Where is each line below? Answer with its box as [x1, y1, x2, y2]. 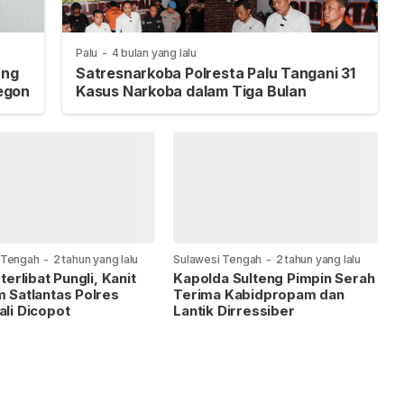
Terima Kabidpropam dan [173, 285, 344, 303]
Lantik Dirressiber [173, 301, 295, 319]
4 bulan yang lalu [111, 46, 197, 60]
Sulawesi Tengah [173, 252, 262, 266]
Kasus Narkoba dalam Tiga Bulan [76, 82, 307, 101]
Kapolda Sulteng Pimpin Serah [173, 269, 375, 287]
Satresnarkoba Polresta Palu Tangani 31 [76, 64, 356, 83]
